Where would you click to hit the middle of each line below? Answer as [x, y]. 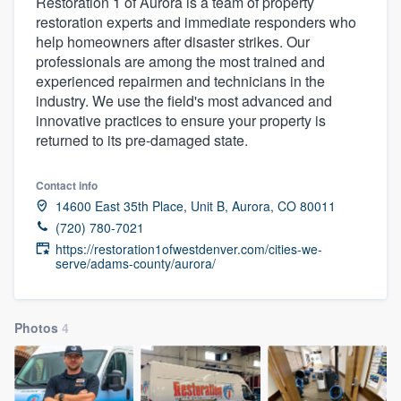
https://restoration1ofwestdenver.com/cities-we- [189, 248]
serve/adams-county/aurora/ [136, 263]
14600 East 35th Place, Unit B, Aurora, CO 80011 [196, 205]
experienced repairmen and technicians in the [180, 81]
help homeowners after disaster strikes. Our [173, 41]
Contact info [67, 185]
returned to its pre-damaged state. [142, 140]
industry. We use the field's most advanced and [184, 100]
